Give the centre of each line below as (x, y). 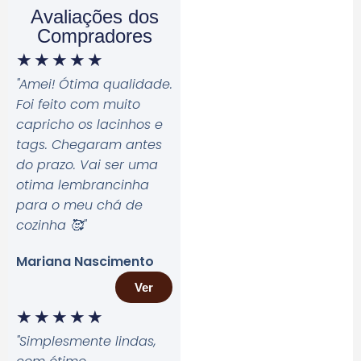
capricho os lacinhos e (89, 124)
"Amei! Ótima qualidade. (94, 84)
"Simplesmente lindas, (86, 341)
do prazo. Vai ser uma (87, 164)
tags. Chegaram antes (89, 144)
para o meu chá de (79, 205)
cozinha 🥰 (50, 225)
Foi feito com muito (78, 104)
